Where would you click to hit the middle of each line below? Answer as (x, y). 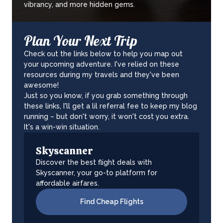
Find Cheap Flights (111, 202)
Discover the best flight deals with (94, 163)
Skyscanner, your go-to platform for (97, 173)
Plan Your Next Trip (81, 43)
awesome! (41, 85)
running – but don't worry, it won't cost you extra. (107, 117)
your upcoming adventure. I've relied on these (102, 64)
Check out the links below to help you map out (103, 54)
